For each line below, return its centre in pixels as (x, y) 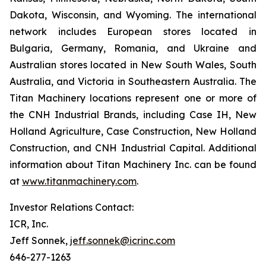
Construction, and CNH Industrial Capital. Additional (133, 148)
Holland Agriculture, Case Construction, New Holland (133, 131)
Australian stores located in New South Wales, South (133, 65)
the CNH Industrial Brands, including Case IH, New (133, 115)
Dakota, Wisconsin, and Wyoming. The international (133, 15)
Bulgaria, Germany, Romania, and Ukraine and (133, 48)
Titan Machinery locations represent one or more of (133, 98)
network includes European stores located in (133, 31)
